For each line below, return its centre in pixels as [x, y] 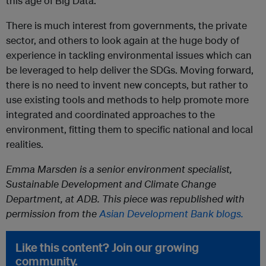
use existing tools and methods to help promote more [127, 100]
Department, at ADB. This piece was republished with [125, 199]
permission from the [53, 214]
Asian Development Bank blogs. [171, 214]
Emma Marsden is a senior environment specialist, [119, 169]
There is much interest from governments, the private [126, 26]
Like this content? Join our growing [107, 248]
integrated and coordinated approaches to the [110, 115]
